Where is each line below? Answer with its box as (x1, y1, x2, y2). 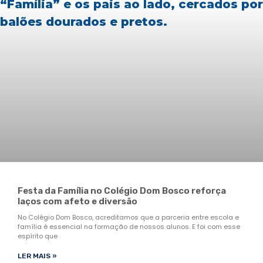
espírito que (18, 231, 58, 241)
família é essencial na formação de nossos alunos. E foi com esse (18, 221, 240, 231)
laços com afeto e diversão (18, 195, 137, 207)
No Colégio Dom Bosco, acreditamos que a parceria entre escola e (18, 212, 239, 222)
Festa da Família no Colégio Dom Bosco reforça (18, 185, 226, 196)
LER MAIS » (18, 251, 57, 260)
